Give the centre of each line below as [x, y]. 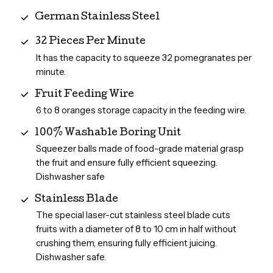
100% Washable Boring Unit [108, 133]
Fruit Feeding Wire [84, 94]
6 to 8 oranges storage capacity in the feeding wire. [141, 110]
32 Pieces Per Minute [90, 42]
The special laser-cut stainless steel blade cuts [133, 215]
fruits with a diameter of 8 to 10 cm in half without [136, 229]
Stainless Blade [76, 200]
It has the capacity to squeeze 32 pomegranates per [144, 57]
